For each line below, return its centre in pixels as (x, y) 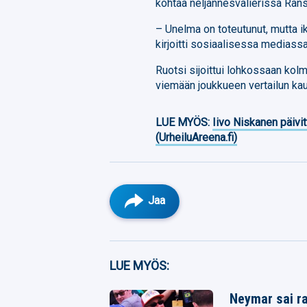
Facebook (164, 253)
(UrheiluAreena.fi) (197, 137)
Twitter (159, 283)
